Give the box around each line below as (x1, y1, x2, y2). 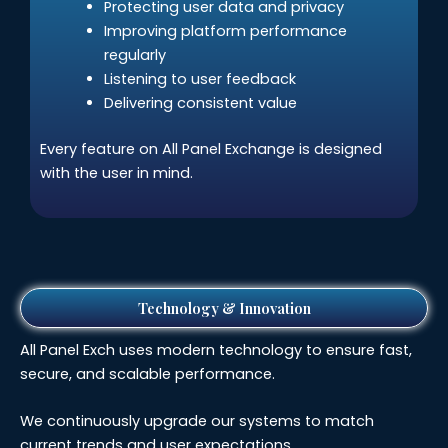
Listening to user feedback (103, 68, 296, 89)
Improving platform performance (103, 20, 347, 41)
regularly (103, 44, 166, 65)
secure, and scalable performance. (20, 363, 275, 384)
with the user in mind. (40, 162, 193, 183)
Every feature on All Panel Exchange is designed (40, 138, 382, 159)
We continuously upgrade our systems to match (20, 411, 374, 432)
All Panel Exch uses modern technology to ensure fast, (20, 339, 412, 360)
